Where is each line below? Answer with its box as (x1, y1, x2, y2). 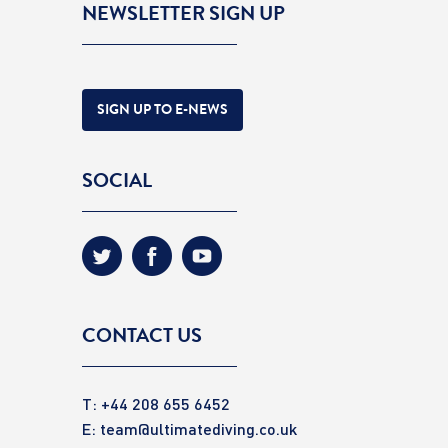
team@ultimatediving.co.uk (100, 417, 297, 439)
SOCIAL (82, 165, 152, 195)
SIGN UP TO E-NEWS (97, 98, 228, 120)
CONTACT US (82, 320, 202, 350)
